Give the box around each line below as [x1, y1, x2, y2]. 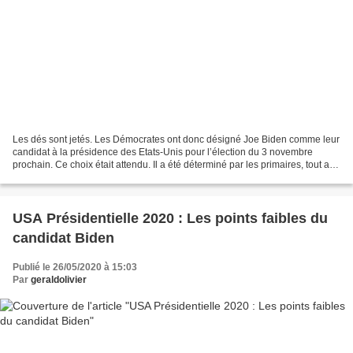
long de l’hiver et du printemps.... [13, 172, 151, 184]
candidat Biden [13, 230, 114, 247]
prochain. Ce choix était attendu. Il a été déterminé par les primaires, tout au [13, 159, 335, 171]
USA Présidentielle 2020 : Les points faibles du [13, 210, 328, 227]
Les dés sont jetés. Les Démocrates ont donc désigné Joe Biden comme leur [13, 134, 340, 146]
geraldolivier [31, 274, 87, 286]
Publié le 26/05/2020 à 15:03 [13, 262, 137, 273]
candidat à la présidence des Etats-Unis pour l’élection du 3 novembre [13, 147, 313, 158]
